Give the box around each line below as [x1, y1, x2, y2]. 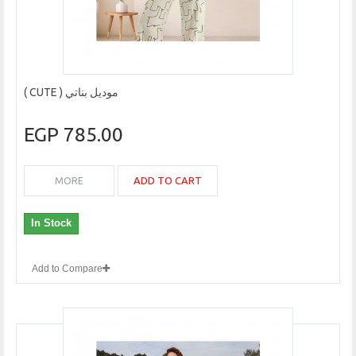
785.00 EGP [64, 123, 123, 146]
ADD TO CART [133, 175, 202, 187]
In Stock [31, 217, 72, 230]
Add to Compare [32, 263, 103, 275]
